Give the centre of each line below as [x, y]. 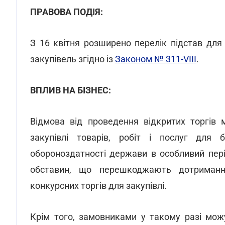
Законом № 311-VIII [156, 59]
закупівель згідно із [73, 59]
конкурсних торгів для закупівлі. [98, 186]
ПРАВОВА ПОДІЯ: [67, 12]
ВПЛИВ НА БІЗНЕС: [71, 90]
